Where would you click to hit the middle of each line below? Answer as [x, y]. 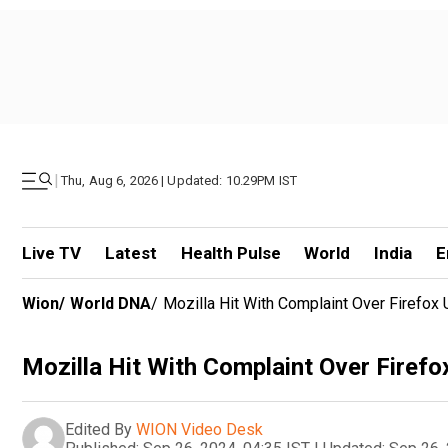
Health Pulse [230, 253]
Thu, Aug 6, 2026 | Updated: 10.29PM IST [179, 180]
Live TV [51, 253]
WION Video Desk [199, 429]
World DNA [110, 303]
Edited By [98, 429]
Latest [130, 253]
